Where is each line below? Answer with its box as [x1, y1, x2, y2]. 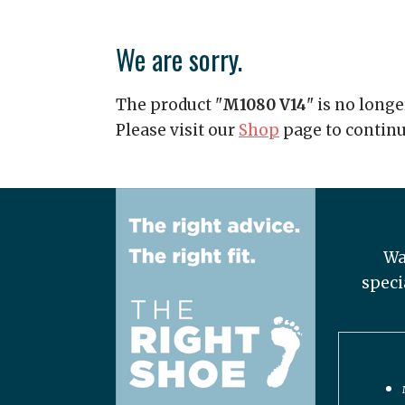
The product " [116, 95, 222, 115]
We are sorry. [116, 39, 242, 80]
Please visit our [116, 120, 239, 140]
